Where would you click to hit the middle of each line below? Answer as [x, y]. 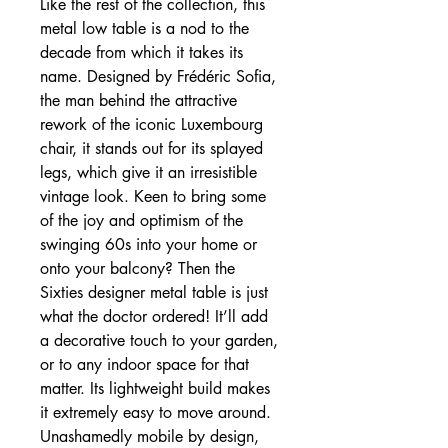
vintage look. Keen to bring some [153, 196]
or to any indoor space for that [144, 364]
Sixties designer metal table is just [154, 292]
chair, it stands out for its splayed [151, 148]
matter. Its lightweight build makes [155, 388]
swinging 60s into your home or [148, 244]
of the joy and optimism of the [141, 220]
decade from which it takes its [141, 52]
